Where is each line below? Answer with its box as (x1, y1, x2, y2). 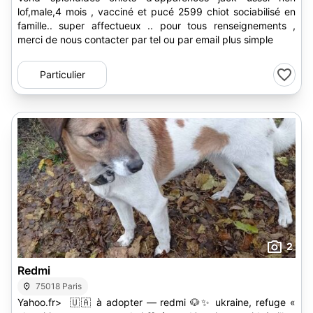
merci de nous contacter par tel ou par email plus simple (17, 34, 273, 45)
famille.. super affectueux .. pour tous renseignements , (17, 20, 296, 31)
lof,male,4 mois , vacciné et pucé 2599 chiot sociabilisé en (17, 6, 91, 17)
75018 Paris (36, 281, 82, 291)
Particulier (39, 68, 85, 80)
